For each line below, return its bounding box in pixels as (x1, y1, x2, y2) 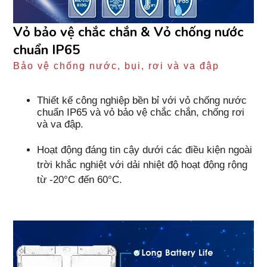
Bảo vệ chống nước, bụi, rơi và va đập (13, 61, 220, 72)
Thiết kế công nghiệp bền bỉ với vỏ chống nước (37, 95, 247, 107)
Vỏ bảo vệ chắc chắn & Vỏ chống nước (13, 23, 244, 42)
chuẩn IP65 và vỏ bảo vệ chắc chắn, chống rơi (37, 107, 245, 119)
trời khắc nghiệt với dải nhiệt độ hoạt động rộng (37, 159, 248, 171)
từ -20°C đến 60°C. (37, 174, 123, 186)
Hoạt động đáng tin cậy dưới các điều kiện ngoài (37, 144, 253, 156)
